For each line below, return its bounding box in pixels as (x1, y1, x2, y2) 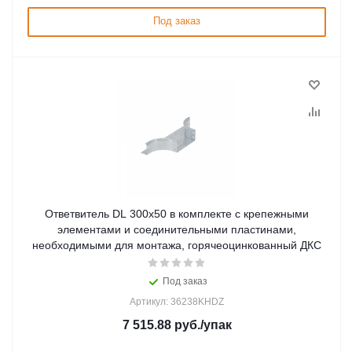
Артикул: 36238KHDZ (130, 296, 224, 307)
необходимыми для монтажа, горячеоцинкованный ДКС (32, 239, 321, 251)
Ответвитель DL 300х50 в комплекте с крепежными (45, 207, 309, 220)
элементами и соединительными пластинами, (57, 223, 296, 236)
